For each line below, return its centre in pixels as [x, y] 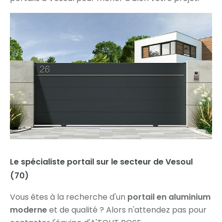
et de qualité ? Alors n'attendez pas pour [127, 210]
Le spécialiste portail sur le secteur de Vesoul [101, 162]
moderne [28, 210]
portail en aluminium [169, 197]
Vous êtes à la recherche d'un [69, 197]
